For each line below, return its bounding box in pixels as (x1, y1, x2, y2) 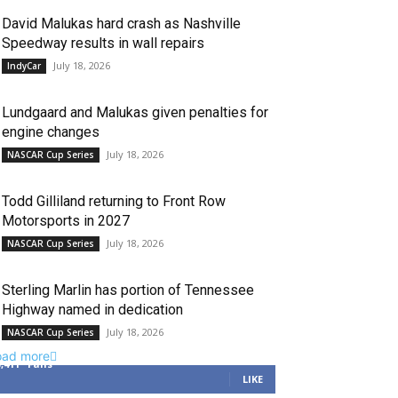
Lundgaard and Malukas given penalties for (2, 104, 268, 121)
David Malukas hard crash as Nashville (2, 15, 241, 32)
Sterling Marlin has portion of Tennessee (2, 282, 254, 298)
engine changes (2, 123, 99, 140)
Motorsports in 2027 (2, 212, 130, 229)
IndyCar (7, 60, 41, 72)
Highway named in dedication (2, 301, 183, 318)
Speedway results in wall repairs (2, 35, 204, 52)
